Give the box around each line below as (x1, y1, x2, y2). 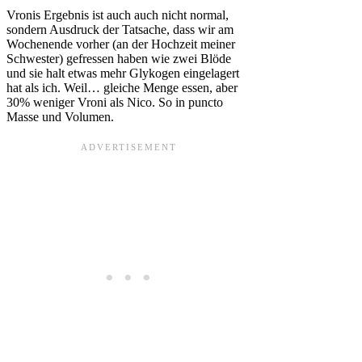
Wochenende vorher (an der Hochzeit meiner (6, 36, 235, 51)
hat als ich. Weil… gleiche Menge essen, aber (6, 80, 238, 95)
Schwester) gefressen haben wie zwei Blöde (6, 51, 231, 65)
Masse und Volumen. (6, 109, 114, 124)
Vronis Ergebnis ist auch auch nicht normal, (6, 7, 229, 22)
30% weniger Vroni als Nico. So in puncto (6, 95, 223, 109)
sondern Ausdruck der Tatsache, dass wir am (6, 22, 234, 36)
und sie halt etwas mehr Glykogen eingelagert (6, 65, 239, 80)
